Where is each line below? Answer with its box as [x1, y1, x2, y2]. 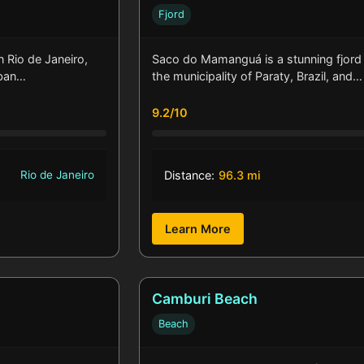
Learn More [164, 222, 231, 236]
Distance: [163, 168, 214, 183]
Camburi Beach [151, 290, 258, 308]
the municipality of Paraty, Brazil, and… [151, 69, 362, 84]
